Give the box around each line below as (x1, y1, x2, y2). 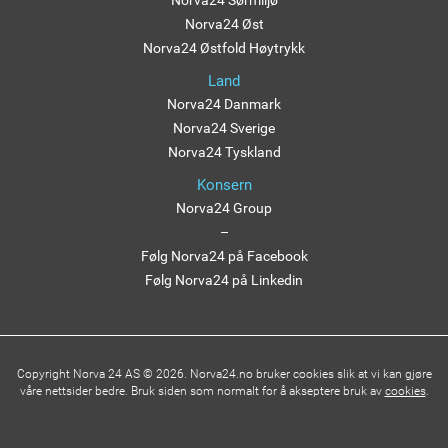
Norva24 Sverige (173, 120, 275, 137)
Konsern (196, 176, 252, 195)
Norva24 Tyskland (167, 144, 281, 161)
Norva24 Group (176, 200, 272, 217)
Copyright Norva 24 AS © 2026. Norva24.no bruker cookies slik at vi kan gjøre (16, 367, 432, 382)
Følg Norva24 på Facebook (140, 248, 308, 265)
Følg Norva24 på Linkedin (145, 272, 303, 289)
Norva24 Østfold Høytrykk (143, 40, 305, 57)
